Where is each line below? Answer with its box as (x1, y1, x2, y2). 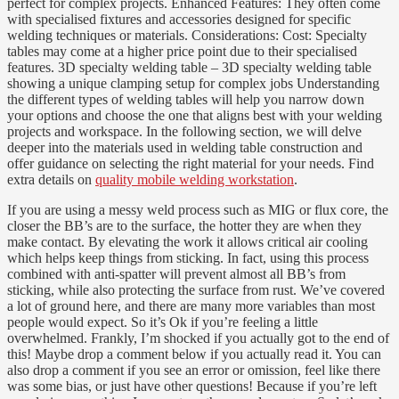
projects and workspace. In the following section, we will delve (7, 123, 362, 139)
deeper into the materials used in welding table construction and (7, 139, 362, 155)
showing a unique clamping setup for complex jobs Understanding (7, 75, 379, 91)
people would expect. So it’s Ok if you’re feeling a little (7, 313, 318, 330)
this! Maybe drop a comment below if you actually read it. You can (7, 346, 381, 362)
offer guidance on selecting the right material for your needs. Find (7, 155, 374, 171)
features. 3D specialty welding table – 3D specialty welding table (7, 59, 371, 75)
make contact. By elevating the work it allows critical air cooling (7, 233, 368, 249)
